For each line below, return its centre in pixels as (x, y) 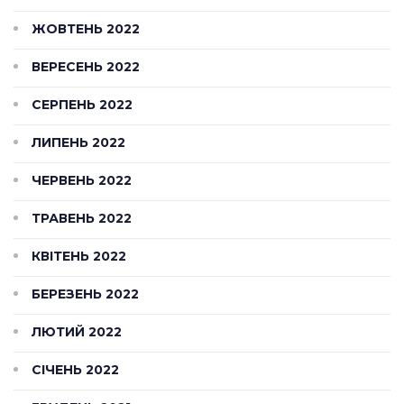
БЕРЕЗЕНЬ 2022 (85, 294)
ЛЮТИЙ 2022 (77, 331)
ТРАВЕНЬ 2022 (82, 218)
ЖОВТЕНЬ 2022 (86, 28)
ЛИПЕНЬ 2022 (78, 142)
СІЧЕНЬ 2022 (75, 369)
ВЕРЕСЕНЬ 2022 (86, 66)
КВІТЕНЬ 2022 (79, 256)
